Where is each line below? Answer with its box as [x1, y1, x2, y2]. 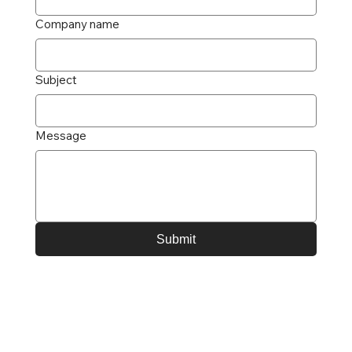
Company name [35, 16, 120, 32]
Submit [156, 233, 196, 247]
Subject [35, 72, 78, 88]
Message [35, 128, 87, 144]
